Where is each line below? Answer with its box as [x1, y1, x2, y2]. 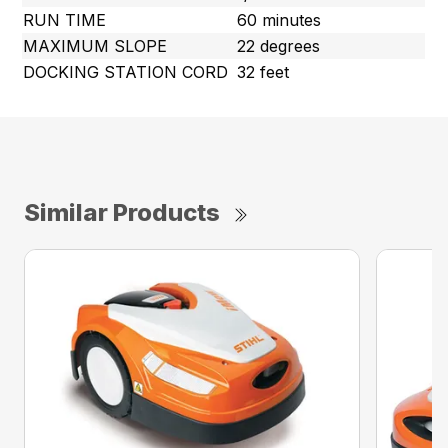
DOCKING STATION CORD [23, 62, 229, 83]
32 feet [237, 62, 290, 83]
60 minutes [237, 10, 322, 31]
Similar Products [24, 198, 220, 228]
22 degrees [237, 36, 321, 57]
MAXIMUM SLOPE [23, 36, 168, 57]
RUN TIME [23, 10, 107, 31]
